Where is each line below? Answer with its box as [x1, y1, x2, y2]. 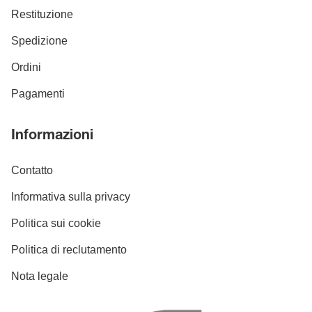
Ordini [11, 61, 41, 73]
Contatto [11, 164, 53, 176]
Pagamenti [11, 87, 65, 100]
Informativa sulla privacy [11, 190, 130, 203]
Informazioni [11, 129, 93, 143]
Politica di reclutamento [11, 243, 127, 256]
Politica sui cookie [11, 217, 101, 229]
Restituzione [11, 8, 73, 20]
